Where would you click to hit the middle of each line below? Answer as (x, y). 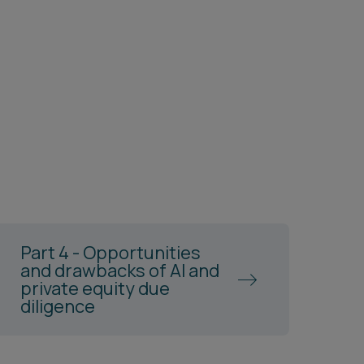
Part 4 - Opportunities (111, 253)
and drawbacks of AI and (120, 271)
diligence (58, 306)
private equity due (95, 288)
